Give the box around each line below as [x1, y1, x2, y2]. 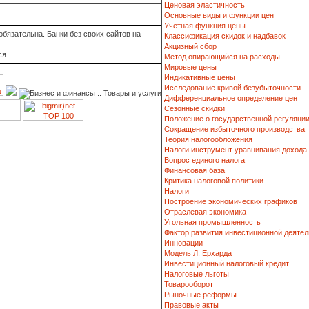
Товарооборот [164, 280, 213, 288]
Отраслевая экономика [164, 208, 246, 216]
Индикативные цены [164, 73, 235, 81]
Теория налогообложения [164, 135, 252, 143]
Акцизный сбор [164, 42, 217, 50]
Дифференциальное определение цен [164, 94, 297, 102]
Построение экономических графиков [164, 197, 297, 206]
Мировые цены [164, 63, 217, 71]
